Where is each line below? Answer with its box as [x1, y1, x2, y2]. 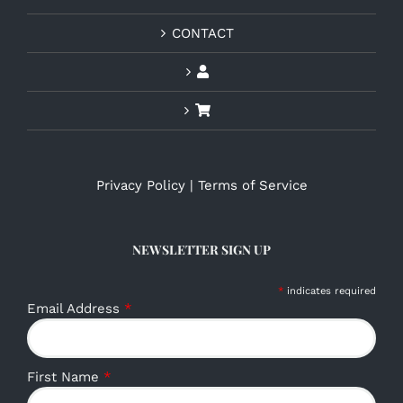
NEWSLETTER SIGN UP [132, 241, 271, 258]
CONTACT [171, 25, 234, 41]
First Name [27, 369, 103, 385]
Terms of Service [197, 177, 308, 193]
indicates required [283, 285, 376, 297]
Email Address [27, 300, 124, 317]
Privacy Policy [95, 177, 185, 193]
